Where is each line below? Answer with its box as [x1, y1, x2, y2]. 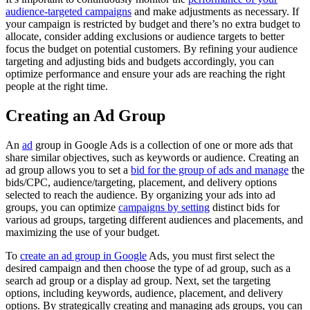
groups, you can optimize [6, 201, 118, 213]
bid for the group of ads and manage [131, 163, 289, 176]
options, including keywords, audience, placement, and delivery [6, 286, 283, 299]
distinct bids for [210, 201, 280, 213]
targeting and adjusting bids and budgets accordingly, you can [6, 55, 274, 67]
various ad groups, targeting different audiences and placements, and [6, 213, 303, 226]
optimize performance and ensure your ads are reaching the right [6, 67, 285, 80]
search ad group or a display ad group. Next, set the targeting [6, 274, 271, 286]
